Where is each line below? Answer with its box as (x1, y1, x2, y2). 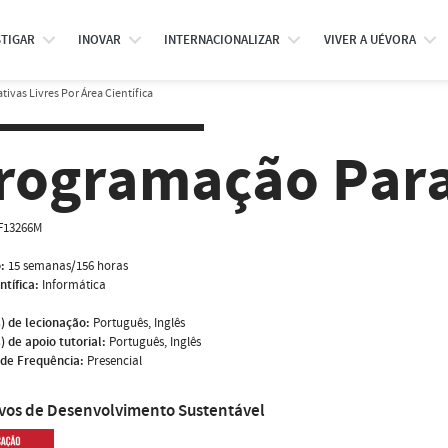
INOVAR (77, 31, 121, 49)
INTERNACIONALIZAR (164, 31, 281, 49)
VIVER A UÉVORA (323, 31, 416, 49)
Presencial (87, 351, 142, 370)
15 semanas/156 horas (8, 256, 128, 275)
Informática (42, 275, 106, 294)
